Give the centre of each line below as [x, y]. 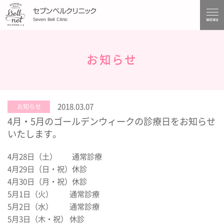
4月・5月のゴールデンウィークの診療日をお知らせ [111, 122]
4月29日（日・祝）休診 [47, 169]
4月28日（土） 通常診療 [55, 157]
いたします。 [34, 134]
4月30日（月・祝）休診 [47, 182]
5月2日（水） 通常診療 [53, 207]
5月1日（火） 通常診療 [53, 194]
